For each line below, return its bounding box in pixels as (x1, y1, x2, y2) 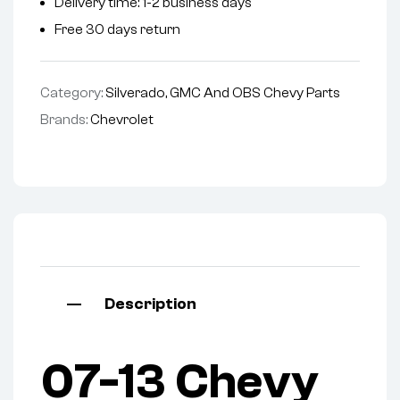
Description (104, 294, 196, 313)
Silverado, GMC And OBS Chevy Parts (105, 84, 340, 101)
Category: (40, 84, 105, 101)
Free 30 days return (54, 21, 180, 37)
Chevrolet (90, 111, 154, 128)
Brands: (40, 111, 90, 128)
